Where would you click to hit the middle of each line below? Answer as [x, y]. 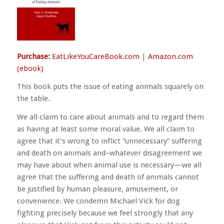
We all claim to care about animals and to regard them [110, 117]
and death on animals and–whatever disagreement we [109, 153]
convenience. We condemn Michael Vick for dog [98, 201]
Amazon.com [170, 56]
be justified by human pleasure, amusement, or [97, 189]
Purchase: [33, 56]
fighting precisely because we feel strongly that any [105, 213]
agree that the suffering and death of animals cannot [108, 177]
